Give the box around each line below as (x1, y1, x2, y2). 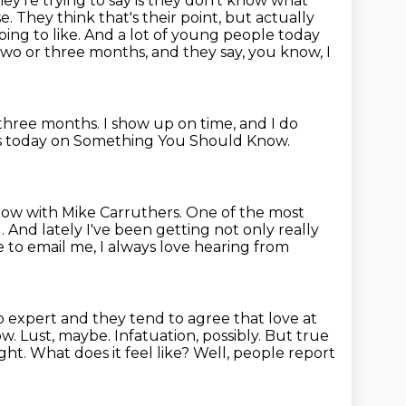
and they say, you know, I (151, 43, 331, 61)
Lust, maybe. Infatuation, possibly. (20, 327, 265, 344)
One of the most (186, 204, 304, 221)
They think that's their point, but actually (16, 9, 314, 26)
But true (265, 327, 329, 344)
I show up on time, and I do (103, 115, 298, 132)
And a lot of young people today (84, 26, 320, 43)
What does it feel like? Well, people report (30, 344, 335, 362)
